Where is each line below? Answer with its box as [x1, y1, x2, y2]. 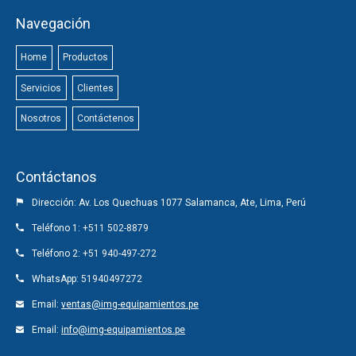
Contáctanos [16, 168, 97, 186]
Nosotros [21, 113, 62, 125]
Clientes [76, 82, 114, 94]
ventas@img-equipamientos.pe [61, 299, 199, 311]
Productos [62, 52, 108, 64]
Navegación [16, 15, 91, 33]
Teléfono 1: [32, 222, 83, 234]
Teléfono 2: [32, 248, 83, 260]
